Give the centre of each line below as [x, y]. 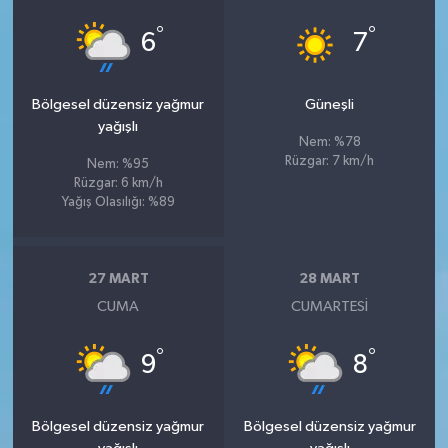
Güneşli [330, 104]
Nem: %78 [329, 142]
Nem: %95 [118, 164]
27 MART [118, 279]
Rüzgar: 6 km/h [118, 183]
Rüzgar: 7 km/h [330, 161]
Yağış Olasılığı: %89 [118, 202]
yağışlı [118, 126]
